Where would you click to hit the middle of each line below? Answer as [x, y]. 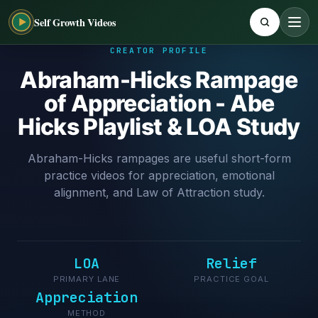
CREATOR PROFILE [159, 50]
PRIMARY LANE [87, 279]
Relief [231, 263]
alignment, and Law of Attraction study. [159, 192]
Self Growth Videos [75, 22]
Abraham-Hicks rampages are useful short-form [159, 158]
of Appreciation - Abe [159, 103]
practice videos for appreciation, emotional [159, 175]
